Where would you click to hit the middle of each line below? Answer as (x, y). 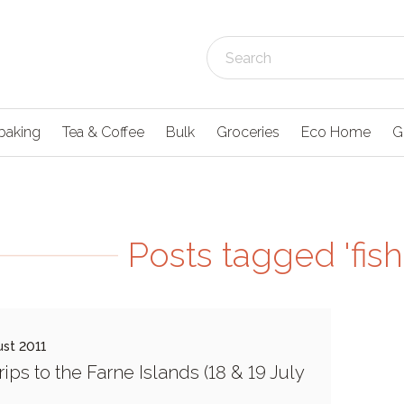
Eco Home (336, 132)
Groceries (248, 132)
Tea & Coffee (103, 132)
